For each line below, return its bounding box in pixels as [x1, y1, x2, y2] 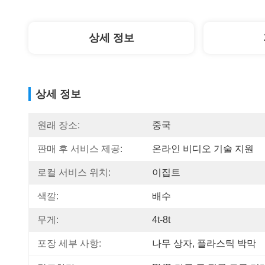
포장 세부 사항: [37, 238, 101, 248]
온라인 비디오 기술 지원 [152, 144, 254, 154]
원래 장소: [37, 120, 80, 130]
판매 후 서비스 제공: [37, 144, 122, 154]
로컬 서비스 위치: [37, 167, 111, 177]
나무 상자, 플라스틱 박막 [152, 238, 256, 248]
